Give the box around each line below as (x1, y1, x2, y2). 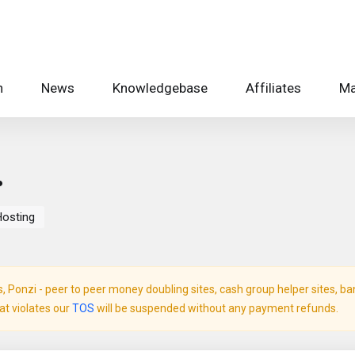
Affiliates (246, 80, 301, 96)
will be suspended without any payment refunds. (94, 302, 338, 315)
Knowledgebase (113, 80, 208, 96)
